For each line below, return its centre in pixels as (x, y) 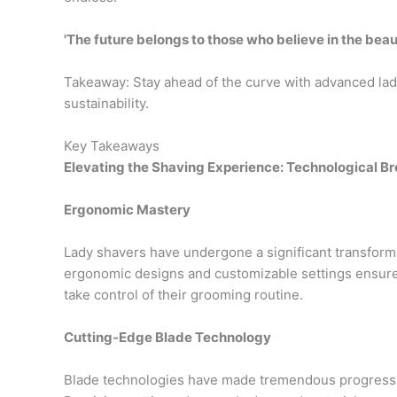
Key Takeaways (112, 146)
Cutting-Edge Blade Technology (167, 337)
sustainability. (106, 103)
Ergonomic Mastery (127, 210)
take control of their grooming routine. (183, 295)
